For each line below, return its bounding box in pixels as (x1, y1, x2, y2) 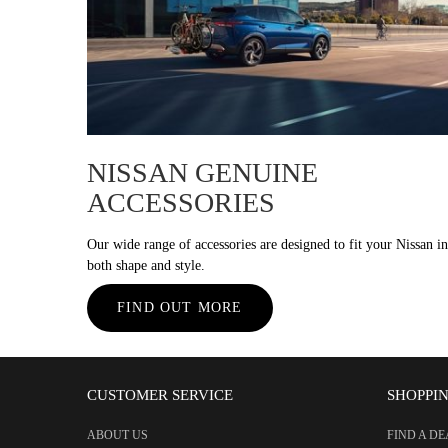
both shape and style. (87, 258, 205, 274)
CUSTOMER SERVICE (87, 387, 233, 404)
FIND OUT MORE (117, 300, 243, 316)
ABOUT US (87, 428, 148, 443)
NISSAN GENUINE (87, 157, 318, 189)
